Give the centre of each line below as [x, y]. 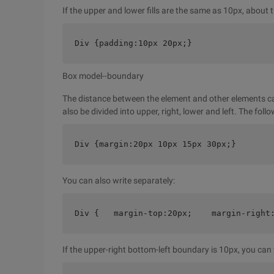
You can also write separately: [119, 180]
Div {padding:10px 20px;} [133, 43]
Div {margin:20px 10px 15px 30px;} [155, 144]
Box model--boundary [103, 76]
